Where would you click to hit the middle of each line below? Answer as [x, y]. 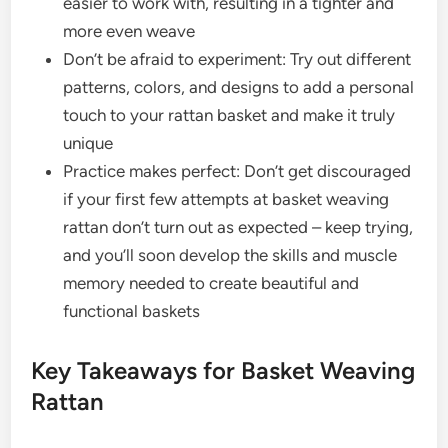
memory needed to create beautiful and [211, 282]
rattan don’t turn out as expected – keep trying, [238, 226]
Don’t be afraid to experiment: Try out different [237, 58]
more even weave [129, 30]
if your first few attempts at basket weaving [226, 198]
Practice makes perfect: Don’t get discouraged [237, 170]
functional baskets [132, 310]
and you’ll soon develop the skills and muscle [230, 254]
